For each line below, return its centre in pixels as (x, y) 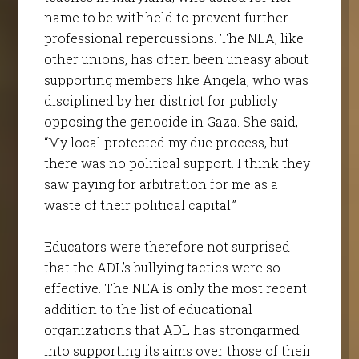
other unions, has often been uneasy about (176, 58)
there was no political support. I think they (177, 163)
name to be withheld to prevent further (166, 17)
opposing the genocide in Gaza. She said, (171, 121)
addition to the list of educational (148, 309)
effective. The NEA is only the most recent (175, 288)
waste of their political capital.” (140, 204)
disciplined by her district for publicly (161, 100)
